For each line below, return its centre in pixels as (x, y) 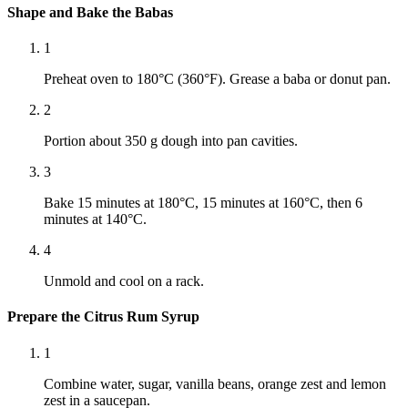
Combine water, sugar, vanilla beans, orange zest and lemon (215, 383)
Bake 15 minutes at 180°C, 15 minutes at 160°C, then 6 (203, 203)
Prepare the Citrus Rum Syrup (103, 317)
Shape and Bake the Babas (90, 12)
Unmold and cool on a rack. (124, 281)
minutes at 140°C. (95, 219)
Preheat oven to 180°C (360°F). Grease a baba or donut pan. (217, 79)
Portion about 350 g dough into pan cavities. (171, 141)
